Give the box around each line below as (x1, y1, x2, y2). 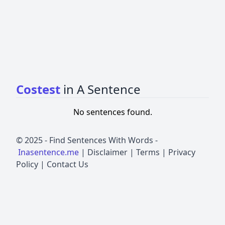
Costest (16, 81, 63, 97)
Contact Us (47, 159, 88, 170)
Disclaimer (87, 147, 128, 158)
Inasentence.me (18, 147, 79, 158)
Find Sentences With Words (49, 135, 153, 146)
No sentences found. (73, 106, 152, 118)
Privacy (168, 147, 195, 158)
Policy (16, 159, 38, 170)
